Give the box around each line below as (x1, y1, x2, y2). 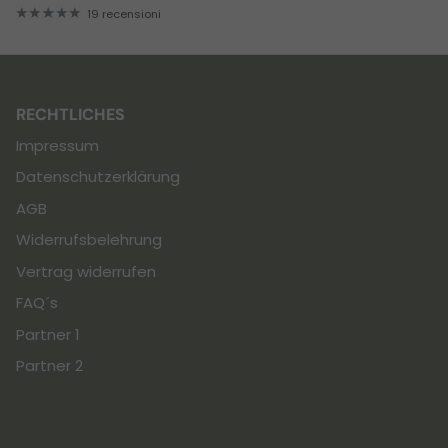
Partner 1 (16, 323, 80, 345)
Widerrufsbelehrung (16, 229, 162, 251)
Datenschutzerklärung (16, 166, 180, 188)
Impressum (16, 134, 99, 156)
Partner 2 (16, 355, 83, 377)
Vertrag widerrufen (16, 260, 156, 282)
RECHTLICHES (16, 103, 125, 125)
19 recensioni (86, 5, 161, 22)
